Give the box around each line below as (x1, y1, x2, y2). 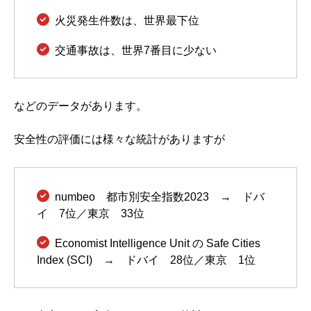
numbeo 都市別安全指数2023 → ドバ (55, 191, 264, 203)
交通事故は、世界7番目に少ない (55, 44, 217, 56)
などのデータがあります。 (14, 99, 147, 112)
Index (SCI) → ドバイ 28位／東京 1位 (37, 254, 255, 267)
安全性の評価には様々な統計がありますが (14, 133, 225, 145)
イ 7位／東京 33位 (37, 208, 144, 220)
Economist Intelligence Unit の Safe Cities (55, 237, 260, 250)
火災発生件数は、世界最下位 (55, 14, 199, 26)
